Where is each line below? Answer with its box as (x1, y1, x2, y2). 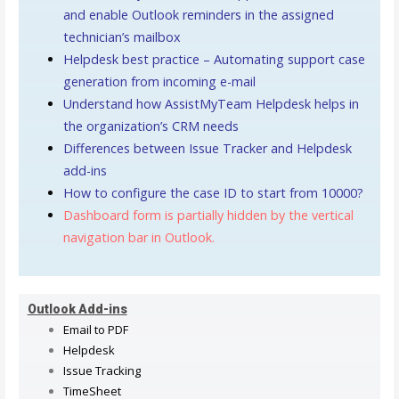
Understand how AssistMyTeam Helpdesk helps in (62, 94, 359, 112)
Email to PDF (62, 322, 128, 338)
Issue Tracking (62, 362, 141, 379)
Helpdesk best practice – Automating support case (62, 50, 365, 68)
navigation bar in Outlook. (62, 228, 215, 246)
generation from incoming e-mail (62, 72, 256, 90)
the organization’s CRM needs (62, 117, 239, 134)
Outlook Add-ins (27, 302, 127, 317)
